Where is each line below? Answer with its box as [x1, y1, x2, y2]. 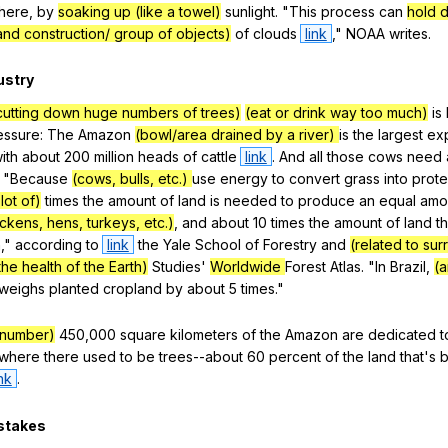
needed [224, 192, 277, 210]
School [194, 236, 241, 254]
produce [298, 192, 355, 210]
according [15, 236, 82, 254]
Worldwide [210, 258, 285, 276]
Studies [152, 258, 201, 276]
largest [378, 126, 423, 144]
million [94, 148, 134, 166]
